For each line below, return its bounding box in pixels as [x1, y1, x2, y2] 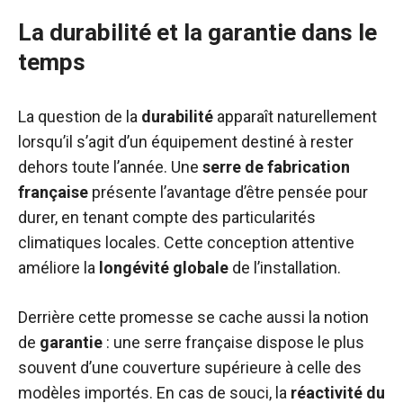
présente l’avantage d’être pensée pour [88, 183, 368, 201]
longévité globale [99, 258, 228, 277]
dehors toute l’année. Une [18, 157, 202, 176]
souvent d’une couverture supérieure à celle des [18, 358, 362, 377]
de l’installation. [228, 258, 341, 277]
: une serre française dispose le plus [103, 333, 364, 352]
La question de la [18, 107, 141, 126]
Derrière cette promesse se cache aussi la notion [18, 308, 369, 327]
